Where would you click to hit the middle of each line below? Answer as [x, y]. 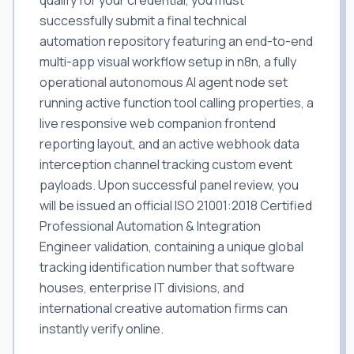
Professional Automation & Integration [150, 226]
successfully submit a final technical [143, 21]
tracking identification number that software [167, 267]
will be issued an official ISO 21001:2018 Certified [176, 205]
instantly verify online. [102, 329]
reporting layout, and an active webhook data [169, 144]
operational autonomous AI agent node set [164, 82]
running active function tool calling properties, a [177, 103]
